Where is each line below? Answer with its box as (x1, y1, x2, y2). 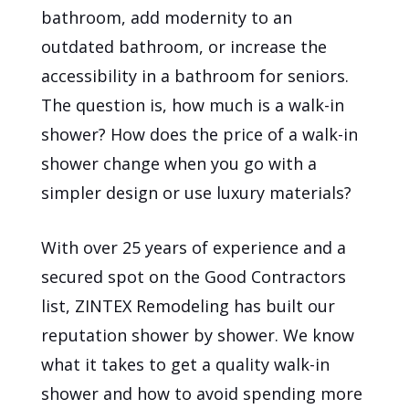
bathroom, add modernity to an (41, 6, 293, 29)
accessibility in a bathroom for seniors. (41, 65, 350, 88)
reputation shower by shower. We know (41, 324, 355, 347)
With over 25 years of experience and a (41, 236, 347, 259)
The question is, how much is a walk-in (41, 94, 345, 117)
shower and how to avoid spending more (41, 383, 363, 405)
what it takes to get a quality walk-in (41, 353, 330, 376)
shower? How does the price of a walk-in (41, 123, 359, 146)
